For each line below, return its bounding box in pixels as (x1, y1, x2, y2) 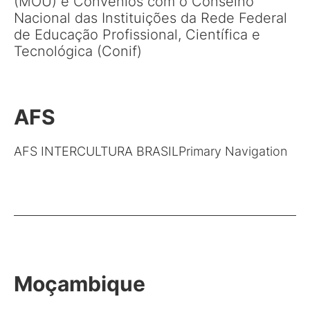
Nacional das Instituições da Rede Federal (14, 9, 287, 26)
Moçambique (14, 271, 145, 296)
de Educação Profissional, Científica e (14, 26, 260, 43)
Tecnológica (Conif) (14, 42, 142, 60)
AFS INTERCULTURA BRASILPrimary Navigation (14, 144, 287, 158)
